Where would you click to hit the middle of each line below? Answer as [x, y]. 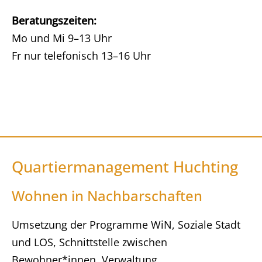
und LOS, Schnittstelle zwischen [89, 242]
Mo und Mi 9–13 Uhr [62, 38]
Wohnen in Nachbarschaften [107, 196]
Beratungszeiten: [54, 20]
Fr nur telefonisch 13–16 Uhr [81, 56]
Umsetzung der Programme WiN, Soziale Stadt [126, 225]
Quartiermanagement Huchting [125, 167]
